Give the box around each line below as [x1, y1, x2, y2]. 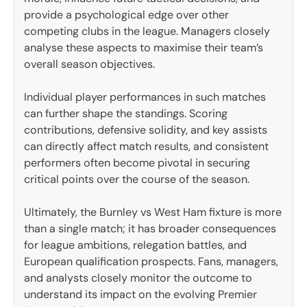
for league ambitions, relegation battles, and [24, 238, 247, 252]
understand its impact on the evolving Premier [24, 287, 257, 302]
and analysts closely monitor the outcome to [24, 271, 252, 285]
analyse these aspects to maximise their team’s [24, 40, 263, 55]
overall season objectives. [24, 56, 155, 71]
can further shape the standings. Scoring [24, 106, 228, 121]
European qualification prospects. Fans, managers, [24, 254, 278, 269]
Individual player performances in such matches [24, 89, 266, 104]
